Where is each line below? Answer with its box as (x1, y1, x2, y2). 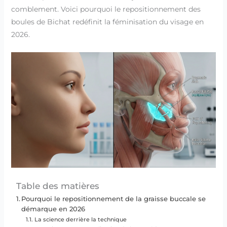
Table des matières (16, 180, 99, 191)
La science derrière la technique (34, 215, 127, 223)
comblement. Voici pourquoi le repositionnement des (11, 4, 201, 14)
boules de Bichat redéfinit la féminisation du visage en (11, 17, 204, 26)
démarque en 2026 (21, 205, 86, 213)
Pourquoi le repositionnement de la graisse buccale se (21, 195, 206, 203)
